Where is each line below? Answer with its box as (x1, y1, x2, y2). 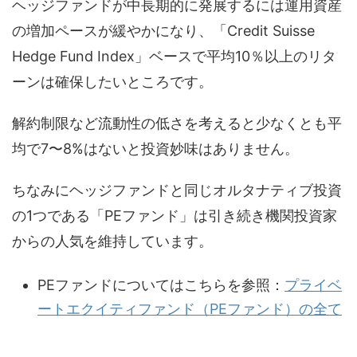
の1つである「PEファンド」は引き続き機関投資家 (12, 206, 337, 224)
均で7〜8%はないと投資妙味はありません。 (12, 139, 299, 157)
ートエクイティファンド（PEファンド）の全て (37, 300, 342, 318)
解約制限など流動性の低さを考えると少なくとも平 (12, 114, 342, 131)
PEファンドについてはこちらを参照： (37, 277, 284, 294)
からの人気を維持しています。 (12, 232, 213, 249)
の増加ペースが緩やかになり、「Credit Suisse (12, 22, 315, 39)
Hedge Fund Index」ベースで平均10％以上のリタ (12, 47, 336, 65)
